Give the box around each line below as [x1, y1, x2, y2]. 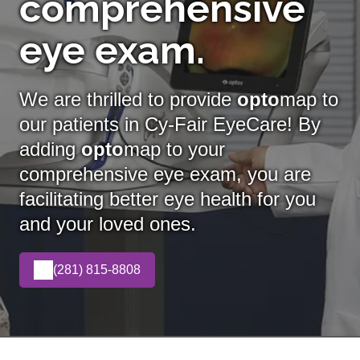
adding [19, 137, 81, 160]
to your [161, 137, 225, 160]
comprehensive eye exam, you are [19, 162, 311, 185]
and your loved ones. [19, 212, 196, 235]
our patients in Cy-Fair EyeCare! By [19, 112, 321, 135]
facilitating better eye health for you [19, 187, 316, 210]
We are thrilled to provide [19, 88, 237, 110]
